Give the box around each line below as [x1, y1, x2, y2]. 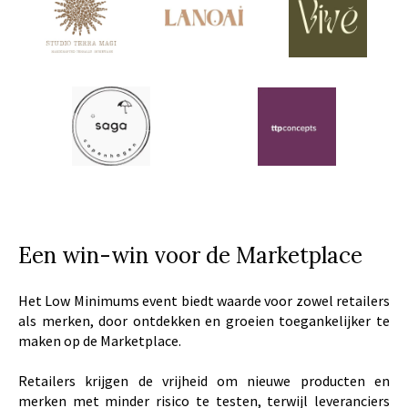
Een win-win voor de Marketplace [18, 240, 362, 270]
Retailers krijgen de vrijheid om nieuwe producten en [18, 372, 390, 391]
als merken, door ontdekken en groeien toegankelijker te [18, 311, 390, 331]
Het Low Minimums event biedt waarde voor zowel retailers [18, 291, 390, 311]
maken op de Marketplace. [18, 331, 181, 351]
